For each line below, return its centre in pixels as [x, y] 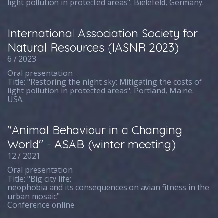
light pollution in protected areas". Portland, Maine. [101, 91]
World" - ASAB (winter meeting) [92, 144]
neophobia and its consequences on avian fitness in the [109, 187]
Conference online [41, 205]
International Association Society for [103, 33]
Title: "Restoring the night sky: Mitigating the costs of [105, 82]
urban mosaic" [34, 196]
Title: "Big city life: [39, 179]
